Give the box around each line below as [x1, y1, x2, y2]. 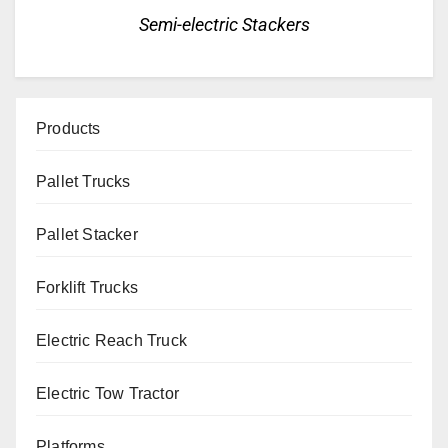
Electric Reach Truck [36, 332, 187, 350]
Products [36, 120, 101, 138]
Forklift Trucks [36, 279, 138, 297]
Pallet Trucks [36, 173, 131, 191]
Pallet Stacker [36, 226, 138, 244]
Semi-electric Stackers [138, 14, 310, 36]
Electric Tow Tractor [36, 385, 179, 403]
